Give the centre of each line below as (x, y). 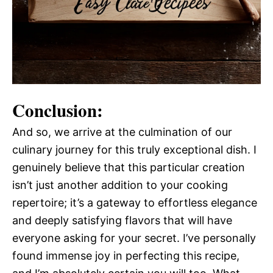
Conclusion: (58, 111)
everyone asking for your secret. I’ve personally (134, 238)
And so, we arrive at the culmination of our (122, 132)
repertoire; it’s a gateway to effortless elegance (135, 203)
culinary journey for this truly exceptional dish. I (134, 150)
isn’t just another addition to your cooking (120, 185)
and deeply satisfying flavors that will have (122, 221)
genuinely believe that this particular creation (129, 168)
